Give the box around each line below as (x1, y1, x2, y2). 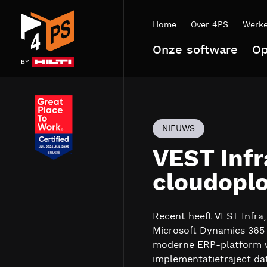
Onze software (153, 42, 238, 58)
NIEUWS (162, 123, 195, 134)
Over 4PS (191, 20, 228, 30)
